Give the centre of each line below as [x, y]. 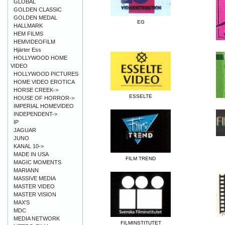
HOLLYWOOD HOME [40, 58]
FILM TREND [141, 159]
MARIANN [26, 170]
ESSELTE [141, 96]
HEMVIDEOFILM [34, 42]
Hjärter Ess [27, 50]
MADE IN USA [31, 154]
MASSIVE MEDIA [35, 178]
